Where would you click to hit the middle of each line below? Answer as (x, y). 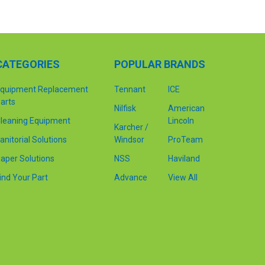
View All (182, 177)
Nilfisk (125, 108)
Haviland (184, 158)
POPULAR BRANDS (159, 64)
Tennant (130, 89)
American (186, 108)
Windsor (129, 139)
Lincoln (181, 120)
